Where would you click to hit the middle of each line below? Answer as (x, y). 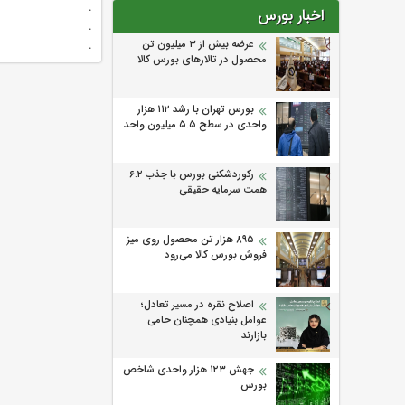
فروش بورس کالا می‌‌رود (216, 255)
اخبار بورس (291, 16)
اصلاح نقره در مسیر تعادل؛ (198, 305)
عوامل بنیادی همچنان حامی (207, 320)
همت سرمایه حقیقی (223, 190)
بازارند (254, 336)
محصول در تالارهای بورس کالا (202, 60)
